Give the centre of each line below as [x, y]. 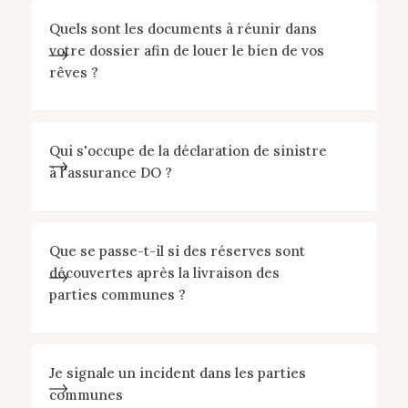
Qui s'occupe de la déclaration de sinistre [188, 151]
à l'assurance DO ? [110, 173]
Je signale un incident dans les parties [177, 373]
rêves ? [73, 72]
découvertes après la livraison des [164, 273]
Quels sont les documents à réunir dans [183, 29]
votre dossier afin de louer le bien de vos [186, 51]
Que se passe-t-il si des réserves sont [177, 251]
